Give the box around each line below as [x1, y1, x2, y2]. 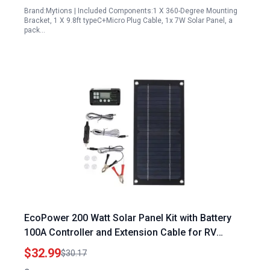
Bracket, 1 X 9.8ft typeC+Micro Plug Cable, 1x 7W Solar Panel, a [24, 16, 233, 25]
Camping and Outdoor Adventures [24, 241, 174, 253]
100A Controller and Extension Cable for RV [24, 227, 216, 238]
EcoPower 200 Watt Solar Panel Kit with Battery [24, 212, 231, 224]
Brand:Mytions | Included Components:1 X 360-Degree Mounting [24, 7, 237, 15]
